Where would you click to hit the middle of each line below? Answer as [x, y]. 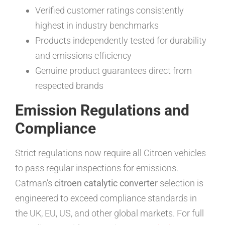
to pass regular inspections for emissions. [97, 168]
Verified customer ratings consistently [109, 11]
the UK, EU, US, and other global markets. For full [109, 213]
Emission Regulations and [102, 110]
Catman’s [35, 183]
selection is [181, 183]
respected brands [69, 86]
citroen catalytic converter [106, 183]
